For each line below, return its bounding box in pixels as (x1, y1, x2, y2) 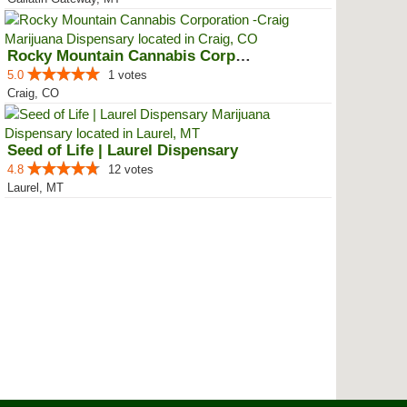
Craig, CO (7, 86, 59, 100)
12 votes (108, 163, 154, 176)
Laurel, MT (7, 181, 64, 194)
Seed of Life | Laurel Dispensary (7, 142, 238, 159)
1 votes (108, 68, 147, 82)
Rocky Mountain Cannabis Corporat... (235, 47, 251, 65)
